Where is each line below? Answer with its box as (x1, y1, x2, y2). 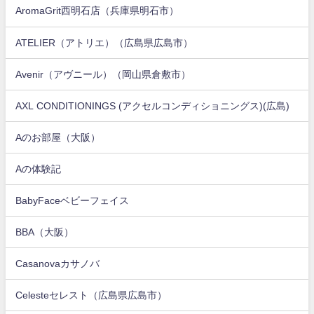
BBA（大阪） (15, 226, 74, 237)
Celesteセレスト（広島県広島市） (15, 289, 168, 300)
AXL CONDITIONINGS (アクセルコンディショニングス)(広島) (15, 100, 290, 111)
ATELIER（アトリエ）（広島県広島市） (15, 37, 193, 48)
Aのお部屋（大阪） (15, 132, 101, 142)
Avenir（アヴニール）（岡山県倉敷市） (15, 69, 191, 79)
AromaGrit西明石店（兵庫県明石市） (15, 6, 179, 16)
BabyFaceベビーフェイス (15, 195, 130, 205)
